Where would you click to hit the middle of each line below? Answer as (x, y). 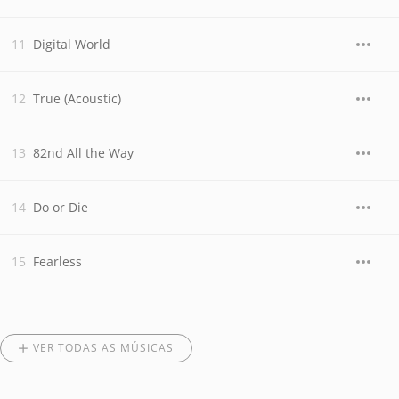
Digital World (72, 44)
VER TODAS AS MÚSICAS (103, 348)
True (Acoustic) (77, 98)
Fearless (57, 261)
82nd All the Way (83, 153)
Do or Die (61, 207)
